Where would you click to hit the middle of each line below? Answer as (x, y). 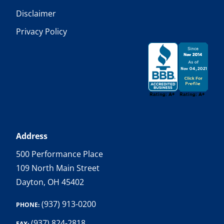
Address (32, 136)
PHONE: (28, 205)
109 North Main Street (58, 168)
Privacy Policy (41, 31)
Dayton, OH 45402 (50, 182)
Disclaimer (36, 13)
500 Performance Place (59, 154)
